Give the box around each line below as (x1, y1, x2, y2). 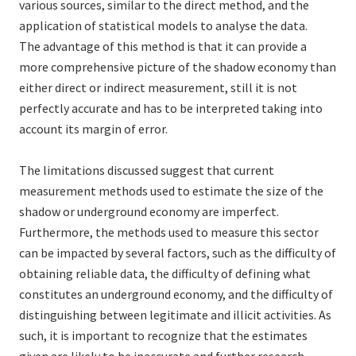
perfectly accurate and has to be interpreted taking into (19, 100, 323, 117)
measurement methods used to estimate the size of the (19, 183, 323, 199)
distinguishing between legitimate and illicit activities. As (19, 307, 331, 323)
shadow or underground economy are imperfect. (19, 203, 279, 220)
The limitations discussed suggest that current (19, 162, 274, 179)
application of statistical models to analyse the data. (19, 17, 308, 34)
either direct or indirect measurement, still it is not (19, 79, 297, 96)
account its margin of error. (19, 121, 168, 137)
